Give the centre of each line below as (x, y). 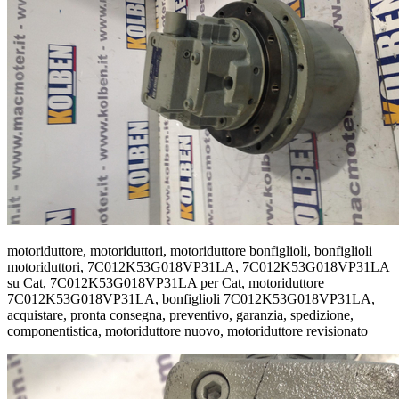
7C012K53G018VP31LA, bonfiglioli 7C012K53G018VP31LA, (191, 298)
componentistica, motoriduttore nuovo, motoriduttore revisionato (187, 330)
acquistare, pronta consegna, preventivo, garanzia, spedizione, (180, 314)
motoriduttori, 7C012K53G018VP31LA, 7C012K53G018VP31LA (198, 266)
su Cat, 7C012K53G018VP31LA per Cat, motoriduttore (166, 282)
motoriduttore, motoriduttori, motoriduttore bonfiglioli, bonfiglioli (190, 250)
